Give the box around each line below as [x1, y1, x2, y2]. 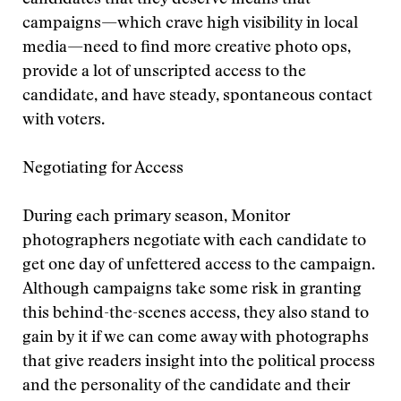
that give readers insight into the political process [22, 354, 375, 371]
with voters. [22, 113, 105, 129]
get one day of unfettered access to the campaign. [22, 258, 375, 274]
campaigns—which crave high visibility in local [22, 16, 358, 32]
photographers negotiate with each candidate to [22, 234, 366, 250]
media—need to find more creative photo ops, [22, 40, 351, 56]
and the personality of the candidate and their [22, 379, 350, 395]
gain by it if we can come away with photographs [22, 330, 369, 346]
